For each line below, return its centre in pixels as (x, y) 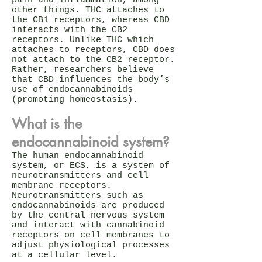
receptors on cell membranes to (91, 235)
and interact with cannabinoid (88, 225)
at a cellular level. (64, 255)
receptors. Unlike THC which (83, 40)
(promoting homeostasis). (75, 99)
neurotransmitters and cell (80, 175)
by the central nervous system (88, 215)
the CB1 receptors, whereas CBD (91, 20)
